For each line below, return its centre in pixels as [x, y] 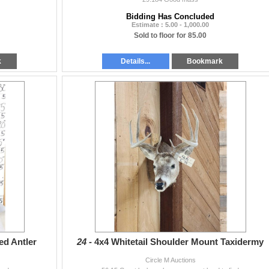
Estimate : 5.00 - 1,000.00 [170, 25]
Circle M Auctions [170, 260]
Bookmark [205, 62]
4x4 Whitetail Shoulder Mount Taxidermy [179, 242]
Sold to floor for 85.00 [170, 36]
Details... [136, 62]
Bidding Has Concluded [170, 17]
